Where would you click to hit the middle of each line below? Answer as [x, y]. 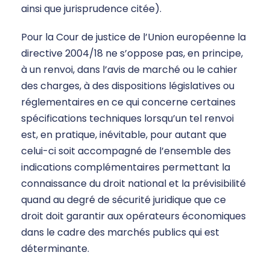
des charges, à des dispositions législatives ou [128, 86]
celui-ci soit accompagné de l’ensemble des [126, 151]
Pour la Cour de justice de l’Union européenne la [133, 37]
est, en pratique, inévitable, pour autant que [124, 135]
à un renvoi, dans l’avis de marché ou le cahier [129, 70]
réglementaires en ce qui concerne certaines [128, 102]
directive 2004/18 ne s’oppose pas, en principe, [132, 54]
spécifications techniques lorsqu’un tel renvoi [127, 119]
